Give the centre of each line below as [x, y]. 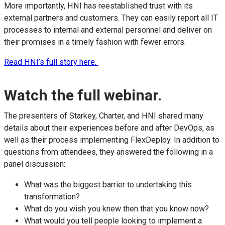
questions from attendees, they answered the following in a [108, 152]
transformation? [52, 196]
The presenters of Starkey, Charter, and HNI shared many [104, 116]
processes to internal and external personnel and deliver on [108, 30]
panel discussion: [35, 164]
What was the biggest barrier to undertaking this [108, 184]
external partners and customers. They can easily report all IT [111, 18]
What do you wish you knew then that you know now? [117, 208]
